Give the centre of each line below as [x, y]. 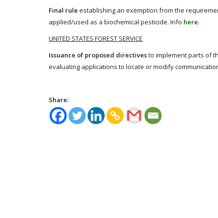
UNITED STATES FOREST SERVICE [96, 38]
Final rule [63, 10]
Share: [59, 100]
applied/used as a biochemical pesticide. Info [116, 22]
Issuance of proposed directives [98, 55]
